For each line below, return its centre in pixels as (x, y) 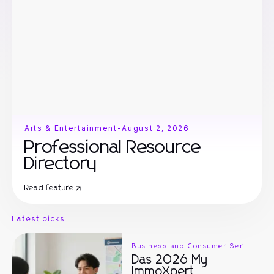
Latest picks (39, 220)
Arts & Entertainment (71, 128)
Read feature (50, 188)
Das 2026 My (170, 260)
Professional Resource (113, 147)
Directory (61, 164)
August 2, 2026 (156, 128)
